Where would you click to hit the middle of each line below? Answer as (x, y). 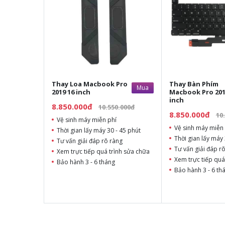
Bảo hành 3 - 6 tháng (86, 162)
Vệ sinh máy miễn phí (87, 120)
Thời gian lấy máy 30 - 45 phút (99, 131)
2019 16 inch (71, 92)
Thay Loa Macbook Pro (90, 84)
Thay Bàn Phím (194, 84)
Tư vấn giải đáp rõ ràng (90, 141)
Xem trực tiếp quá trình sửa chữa (103, 152)
